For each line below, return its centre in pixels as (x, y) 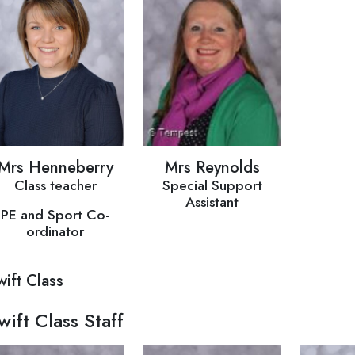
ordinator (55, 232)
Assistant (212, 202)
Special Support (212, 186)
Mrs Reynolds (212, 168)
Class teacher (55, 186)
